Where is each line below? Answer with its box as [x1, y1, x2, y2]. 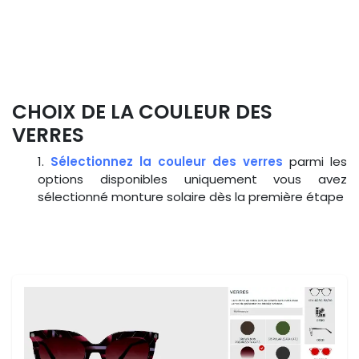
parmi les [283, 153, 347, 171]
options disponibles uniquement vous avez [38, 171, 347, 188]
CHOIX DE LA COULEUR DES [12, 98, 272, 127]
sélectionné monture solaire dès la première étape [38, 188, 344, 206]
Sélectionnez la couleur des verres [50, 153, 283, 171]
